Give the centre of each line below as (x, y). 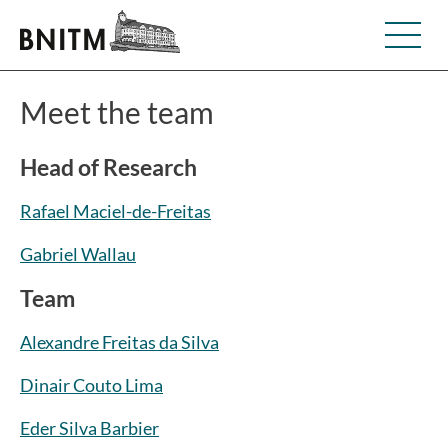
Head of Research (108, 166)
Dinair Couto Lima (91, 385)
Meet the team (117, 111)
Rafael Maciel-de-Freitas (115, 210)
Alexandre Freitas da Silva (119, 342)
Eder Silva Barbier (89, 428)
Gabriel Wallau (78, 253)
